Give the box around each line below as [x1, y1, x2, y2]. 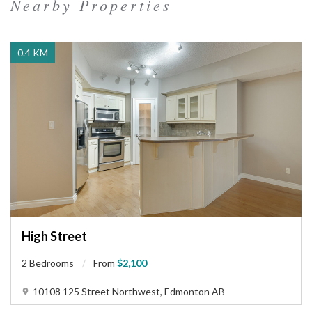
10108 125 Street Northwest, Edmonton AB [33, 286, 225, 297]
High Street [22, 228, 87, 244]
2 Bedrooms [22, 257, 74, 269]
